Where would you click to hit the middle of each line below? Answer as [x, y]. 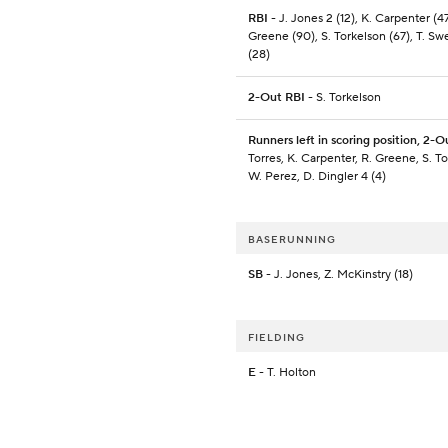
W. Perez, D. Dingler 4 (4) [317, 177]
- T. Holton [286, 373]
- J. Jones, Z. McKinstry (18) [338, 275]
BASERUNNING [292, 240]
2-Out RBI [276, 98]
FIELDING [276, 338]
